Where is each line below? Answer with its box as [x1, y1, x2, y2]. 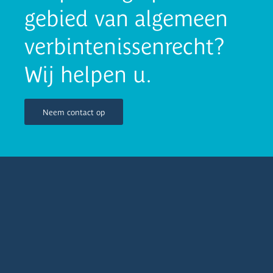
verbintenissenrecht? [24, 34, 225, 59]
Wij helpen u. [24, 62, 152, 87]
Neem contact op [43, 108, 105, 117]
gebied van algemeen [24, 5, 228, 31]
